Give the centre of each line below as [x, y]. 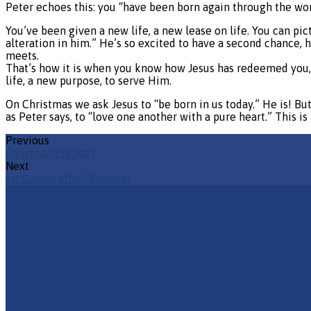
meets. [22, 55]
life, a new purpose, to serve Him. [89, 80]
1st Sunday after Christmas [68, 178]
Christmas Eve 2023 [50, 153]
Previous [27, 140]
